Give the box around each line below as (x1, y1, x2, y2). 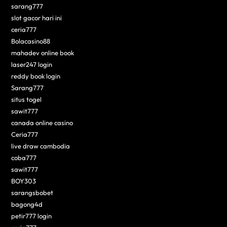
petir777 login (11, 212, 52, 220)
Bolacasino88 (11, 37, 51, 46)
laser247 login (11, 60, 53, 69)
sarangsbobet (11, 188, 54, 197)
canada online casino (11, 119, 73, 127)
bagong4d (11, 200, 43, 209)
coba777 (11, 154, 37, 162)
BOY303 (11, 177, 36, 185)
